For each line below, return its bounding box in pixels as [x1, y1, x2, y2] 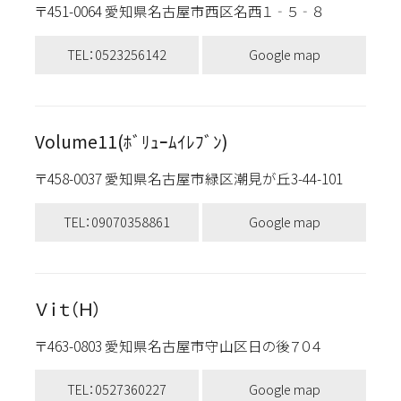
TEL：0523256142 [66, 45, 166, 64]
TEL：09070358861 [63, 212, 170, 232]
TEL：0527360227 [66, 379, 166, 398]
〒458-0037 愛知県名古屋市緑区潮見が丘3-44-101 [34, 168, 360, 189]
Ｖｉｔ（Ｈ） [34, 295, 101, 321]
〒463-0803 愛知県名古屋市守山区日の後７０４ [34, 335, 339, 355]
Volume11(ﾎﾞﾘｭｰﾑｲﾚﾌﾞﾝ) [34, 128, 228, 154]
